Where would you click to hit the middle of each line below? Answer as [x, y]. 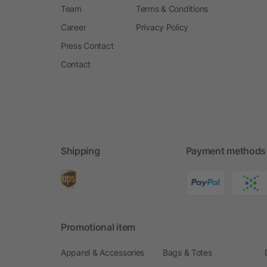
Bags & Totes [187, 252]
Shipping [80, 150]
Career [74, 27]
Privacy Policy [162, 27]
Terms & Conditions [172, 8]
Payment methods [226, 150]
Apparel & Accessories [103, 252]
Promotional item [98, 227]
